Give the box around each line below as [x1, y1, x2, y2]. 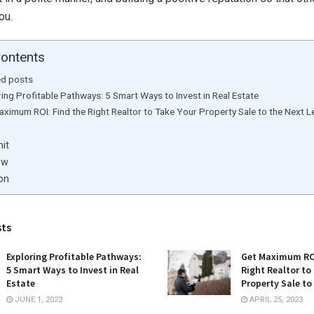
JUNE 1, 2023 [13, 294, 62, 304]
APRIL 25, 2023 [247, 294, 303, 304]
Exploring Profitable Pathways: [6, 250, 142, 263]
